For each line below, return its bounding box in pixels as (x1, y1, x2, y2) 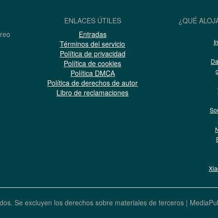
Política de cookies (64, 58, 122, 69)
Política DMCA (70, 68, 115, 78)
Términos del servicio (60, 39, 126, 49)
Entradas (78, 29, 107, 39)
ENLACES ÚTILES (64, 16, 121, 26)
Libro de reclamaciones (56, 88, 129, 98)
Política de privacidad (59, 49, 126, 59)
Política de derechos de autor (47, 78, 138, 88)
